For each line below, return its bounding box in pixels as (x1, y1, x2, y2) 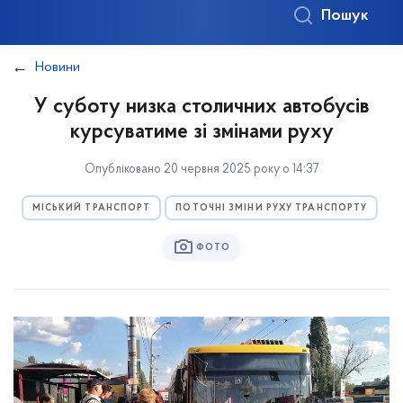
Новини (35, 60, 80, 75)
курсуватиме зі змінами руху (69, 121, 334, 143)
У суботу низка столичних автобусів (33, 96, 370, 118)
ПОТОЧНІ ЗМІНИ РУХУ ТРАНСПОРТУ (175, 203, 368, 213)
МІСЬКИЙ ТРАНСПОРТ (31, 203, 151, 213)
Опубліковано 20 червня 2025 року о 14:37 (85, 163, 318, 176)
